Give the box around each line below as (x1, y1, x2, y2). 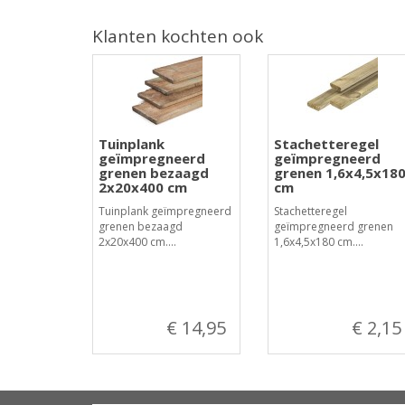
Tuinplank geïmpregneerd (99, 203, 231, 219)
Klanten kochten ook (92, 24, 263, 48)
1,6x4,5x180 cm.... (273, 234, 363, 250)
